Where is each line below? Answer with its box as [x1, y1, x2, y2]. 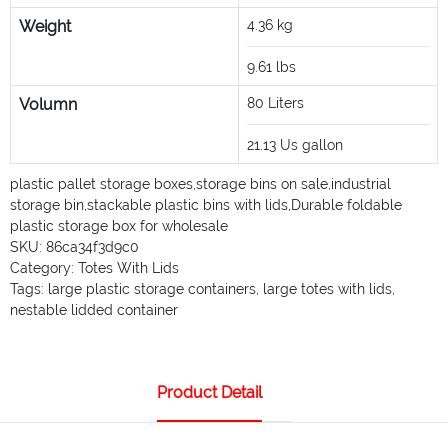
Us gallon [279, 136, 343, 153]
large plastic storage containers [48, 280, 256, 297]
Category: [10, 259, 78, 276]
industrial [331, 175, 391, 192]
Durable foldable [291, 196, 402, 213]
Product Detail [156, 383, 262, 403]
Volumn [18, 94, 77, 114]
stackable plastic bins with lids [87, 196, 288, 213]
